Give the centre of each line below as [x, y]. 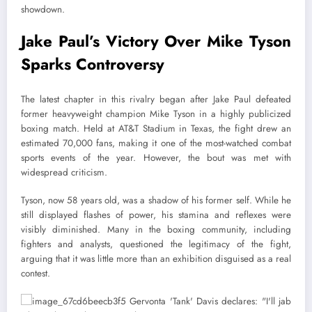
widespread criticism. [64, 172]
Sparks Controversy [93, 64]
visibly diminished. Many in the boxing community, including [156, 230]
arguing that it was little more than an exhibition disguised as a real [156, 259]
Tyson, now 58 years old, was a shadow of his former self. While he [156, 201]
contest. [36, 274]
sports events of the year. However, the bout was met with [156, 157]
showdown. [43, 10]
